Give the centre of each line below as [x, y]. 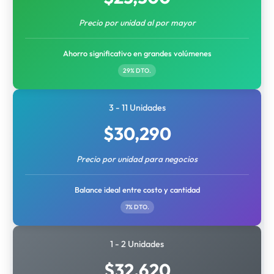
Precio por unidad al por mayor [137, 23]
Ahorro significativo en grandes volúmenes [137, 53]
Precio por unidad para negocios [137, 159]
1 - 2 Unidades [137, 244]
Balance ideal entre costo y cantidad [137, 190]
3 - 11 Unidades [137, 108]
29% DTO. [137, 71]
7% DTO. [137, 207]
